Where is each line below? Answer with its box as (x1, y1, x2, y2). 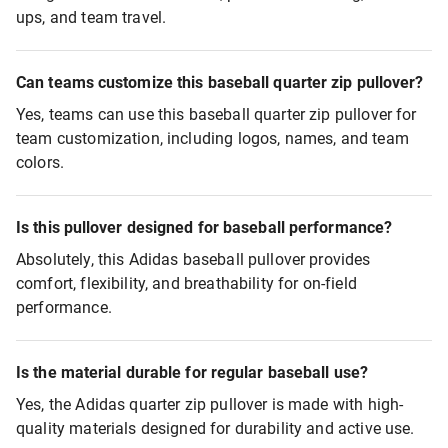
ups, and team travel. (16, 8, 167, 27)
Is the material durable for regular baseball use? (16, 363, 368, 382)
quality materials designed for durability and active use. (16, 419, 415, 438)
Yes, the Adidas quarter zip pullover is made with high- (16, 395, 404, 414)
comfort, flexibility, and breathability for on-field (16, 274, 357, 293)
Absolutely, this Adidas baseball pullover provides (16, 250, 371, 269)
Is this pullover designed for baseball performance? (16, 218, 393, 237)
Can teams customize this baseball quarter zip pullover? (16, 73, 424, 92)
